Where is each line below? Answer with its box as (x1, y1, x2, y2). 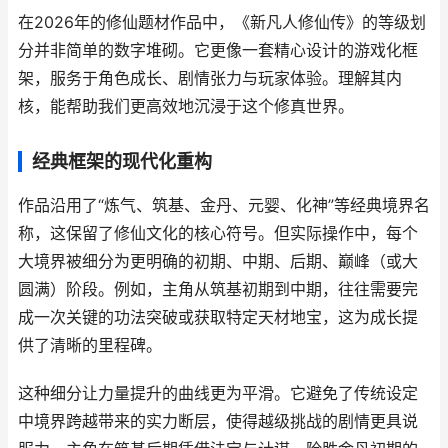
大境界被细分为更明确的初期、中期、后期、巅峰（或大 (18, 252, 418, 271)
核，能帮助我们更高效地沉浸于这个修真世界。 (18, 97, 354, 116)
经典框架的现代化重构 (32, 151, 212, 172)
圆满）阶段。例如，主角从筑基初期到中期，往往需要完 (18, 280, 418, 299)
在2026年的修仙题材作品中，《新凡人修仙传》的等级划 (18, 13, 426, 32)
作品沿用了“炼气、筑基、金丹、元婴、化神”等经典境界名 (18, 196, 430, 215)
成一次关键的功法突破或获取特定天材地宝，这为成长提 (18, 308, 418, 327)
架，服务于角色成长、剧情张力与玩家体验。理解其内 (18, 69, 402, 88)
